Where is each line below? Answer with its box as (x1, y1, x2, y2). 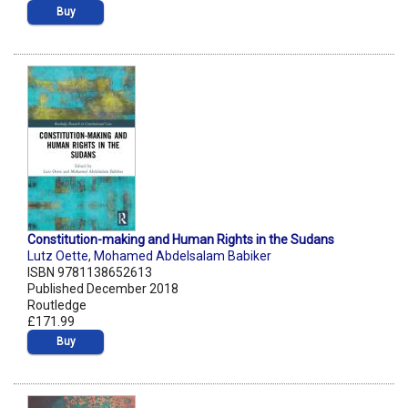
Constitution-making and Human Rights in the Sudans (27, 232, 334, 248)
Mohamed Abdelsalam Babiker (94, 249, 271, 264)
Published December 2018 (27, 281, 178, 297)
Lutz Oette (27, 249, 88, 264)
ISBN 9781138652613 (27, 265, 152, 280)
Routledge (27, 298, 87, 313)
